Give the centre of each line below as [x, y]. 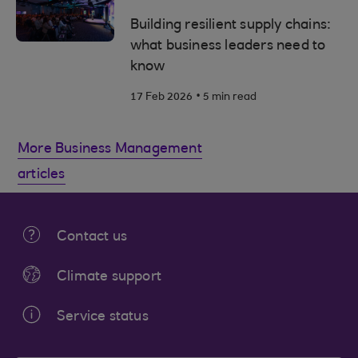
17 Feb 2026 [161, 97]
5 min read [229, 97]
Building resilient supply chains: [231, 26]
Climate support [109, 277]
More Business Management [110, 149]
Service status [103, 317]
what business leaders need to [228, 46]
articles [42, 175]
